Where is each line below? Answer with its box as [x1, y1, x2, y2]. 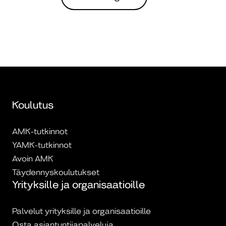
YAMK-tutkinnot [12, 140, 72, 150]
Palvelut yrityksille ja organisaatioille [12, 206, 151, 216]
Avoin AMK [12, 154, 53, 163]
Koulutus [12, 99, 53, 111]
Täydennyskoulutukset [12, 167, 99, 177]
